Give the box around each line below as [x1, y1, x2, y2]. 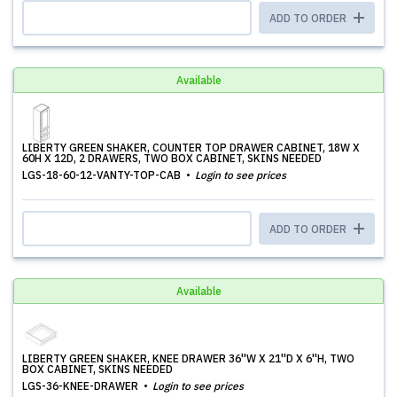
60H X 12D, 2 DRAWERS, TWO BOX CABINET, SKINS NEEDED [22, 152, 322, 165]
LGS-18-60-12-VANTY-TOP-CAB [22, 168, 183, 182]
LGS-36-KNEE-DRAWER [22, 379, 141, 393]
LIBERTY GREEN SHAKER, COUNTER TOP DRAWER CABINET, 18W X [22, 141, 360, 154]
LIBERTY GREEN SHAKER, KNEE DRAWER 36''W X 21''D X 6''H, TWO [22, 352, 354, 365]
